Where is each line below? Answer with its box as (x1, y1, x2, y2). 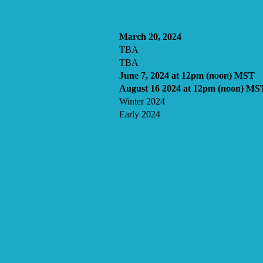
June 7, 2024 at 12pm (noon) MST (119, 70, 255, 80)
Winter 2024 (119, 96, 165, 106)
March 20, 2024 (119, 31, 181, 42)
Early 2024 (119, 109, 160, 119)
